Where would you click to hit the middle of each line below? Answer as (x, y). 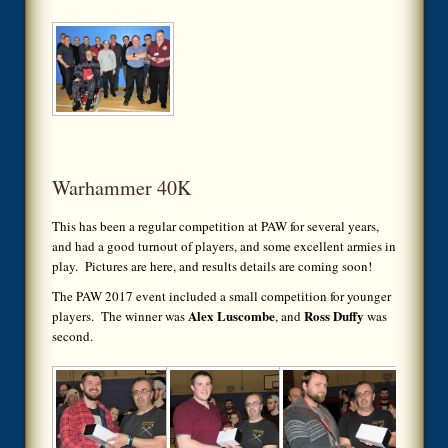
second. (74, 335)
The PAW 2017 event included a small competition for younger (221, 295)
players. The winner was (120, 315)
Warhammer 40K (121, 188)
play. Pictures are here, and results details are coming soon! (212, 265)
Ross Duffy (334, 315)
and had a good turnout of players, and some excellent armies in (224, 245)
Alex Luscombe (231, 315)
